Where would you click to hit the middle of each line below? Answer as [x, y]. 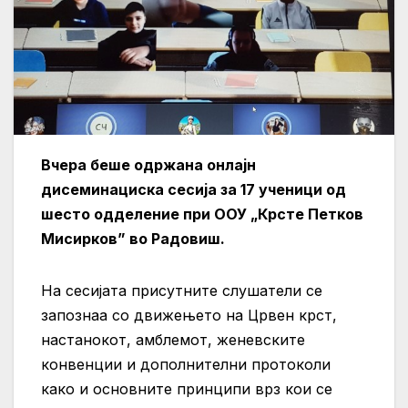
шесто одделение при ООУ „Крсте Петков [202, 214]
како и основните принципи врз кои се [187, 389]
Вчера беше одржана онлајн [148, 165]
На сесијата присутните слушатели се [182, 291]
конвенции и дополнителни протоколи [186, 365]
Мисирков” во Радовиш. [133, 239]
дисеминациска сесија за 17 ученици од [194, 190]
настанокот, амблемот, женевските [173, 340]
